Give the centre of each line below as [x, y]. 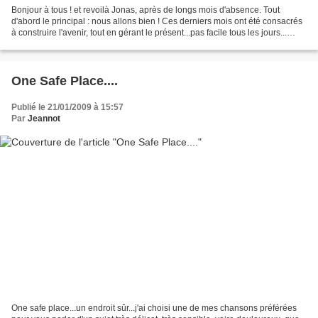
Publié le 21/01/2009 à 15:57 [67, 107]
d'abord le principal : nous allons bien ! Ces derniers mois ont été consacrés [157, 21]
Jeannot [44, 118]
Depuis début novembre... [61, 44]
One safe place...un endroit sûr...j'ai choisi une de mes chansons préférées [154, 308]
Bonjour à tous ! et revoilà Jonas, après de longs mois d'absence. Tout [146, 10]
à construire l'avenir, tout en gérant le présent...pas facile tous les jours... [149, 32]
